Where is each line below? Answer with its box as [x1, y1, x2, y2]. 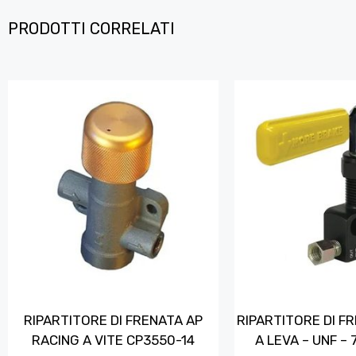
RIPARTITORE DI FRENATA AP [24, 312, 203, 329]
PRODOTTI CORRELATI [8, 18, 175, 38]
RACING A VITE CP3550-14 [32, 332, 195, 349]
